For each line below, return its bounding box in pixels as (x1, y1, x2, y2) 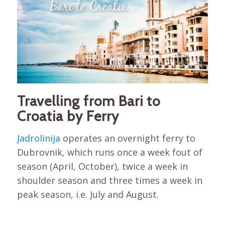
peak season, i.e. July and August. (17, 188, 159, 201)
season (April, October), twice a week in (17, 160, 188, 173)
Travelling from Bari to (17, 92, 160, 109)
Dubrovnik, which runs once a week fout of (17, 146, 202, 159)
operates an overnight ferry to (60, 132, 195, 145)
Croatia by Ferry (17, 107, 119, 125)
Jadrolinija (17, 132, 60, 145)
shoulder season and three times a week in (17, 174, 202, 187)
